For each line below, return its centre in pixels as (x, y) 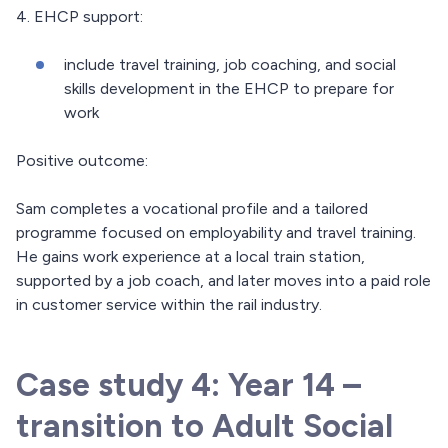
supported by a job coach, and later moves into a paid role (223, 281)
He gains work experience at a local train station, (190, 257)
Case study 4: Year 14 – (188, 385)
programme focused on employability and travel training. (216, 233)
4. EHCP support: (79, 17)
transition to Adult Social (204, 426)
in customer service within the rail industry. (169, 305)
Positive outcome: (82, 161)
